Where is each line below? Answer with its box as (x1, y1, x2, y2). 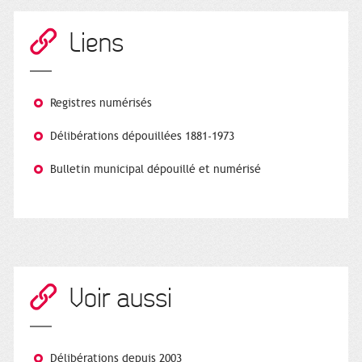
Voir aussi (69, 283, 172, 314)
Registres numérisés (50, 95, 152, 110)
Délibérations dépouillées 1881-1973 (50, 128, 234, 143)
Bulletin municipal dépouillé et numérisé (50, 162, 261, 176)
